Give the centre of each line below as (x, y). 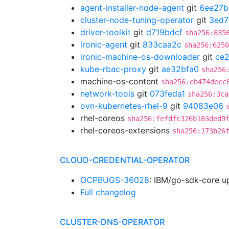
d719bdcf (164, 32)
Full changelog (108, 192)
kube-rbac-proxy (113, 69)
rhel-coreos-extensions (126, 130)
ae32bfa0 (180, 69)
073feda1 (167, 94)
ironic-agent (104, 44)
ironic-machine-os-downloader (140, 57)
